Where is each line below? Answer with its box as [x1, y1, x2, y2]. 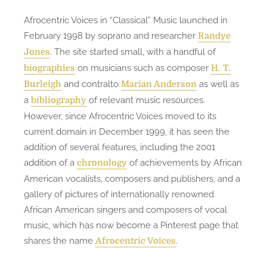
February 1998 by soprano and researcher [24, 30, 198, 41]
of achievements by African [127, 157, 242, 167]
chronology [77, 158, 127, 168]
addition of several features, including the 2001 [24, 142, 215, 152]
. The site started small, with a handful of [50, 46, 216, 57]
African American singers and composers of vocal [24, 204, 227, 215]
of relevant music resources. [86, 95, 205, 105]
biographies [24, 63, 75, 73]
